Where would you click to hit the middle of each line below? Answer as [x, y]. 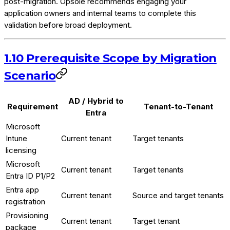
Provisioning [27, 216]
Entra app [22, 190]
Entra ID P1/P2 [30, 176]
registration [25, 202]
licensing [21, 150]
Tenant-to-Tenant [178, 107]
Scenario [30, 75]
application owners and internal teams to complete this [100, 13]
